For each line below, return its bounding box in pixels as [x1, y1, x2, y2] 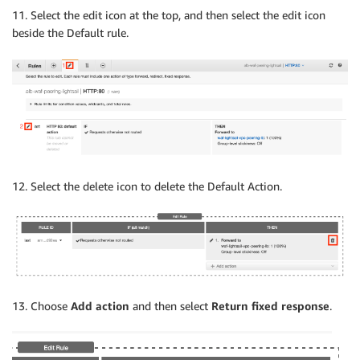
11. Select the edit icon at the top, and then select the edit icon [12, 7, 325, 22]
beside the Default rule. [12, 25, 129, 39]
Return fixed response [211, 299, 329, 313]
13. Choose [12, 299, 67, 313]
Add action [67, 299, 129, 313]
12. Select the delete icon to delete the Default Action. [12, 178, 282, 193]
